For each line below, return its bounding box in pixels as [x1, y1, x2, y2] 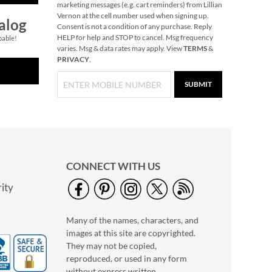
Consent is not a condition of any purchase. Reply [56, 22, 212, 31]
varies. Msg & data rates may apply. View [56, 44, 183, 53]
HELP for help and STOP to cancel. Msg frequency [56, 33, 213, 42]
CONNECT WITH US [66, 160, 160, 172]
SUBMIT [185, 80, 212, 89]
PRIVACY [56, 55, 89, 64]
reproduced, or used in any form [66, 253, 187, 263]
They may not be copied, [66, 240, 157, 251]
